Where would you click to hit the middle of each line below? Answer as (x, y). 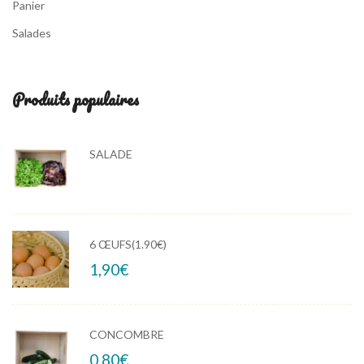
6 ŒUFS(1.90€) (128, 245)
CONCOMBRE (127, 335)
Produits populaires (76, 100)
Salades (32, 33)
